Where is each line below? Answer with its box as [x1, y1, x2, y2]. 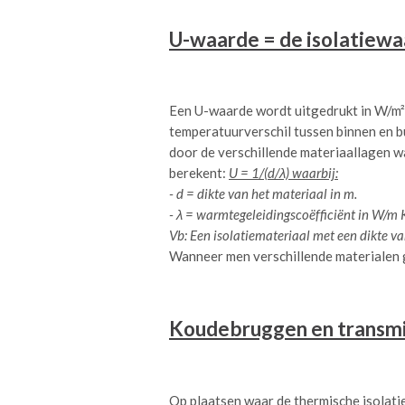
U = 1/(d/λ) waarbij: [229, 165, 338, 182]
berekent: [169, 165, 229, 182]
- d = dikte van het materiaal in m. [169, 185, 357, 202]
